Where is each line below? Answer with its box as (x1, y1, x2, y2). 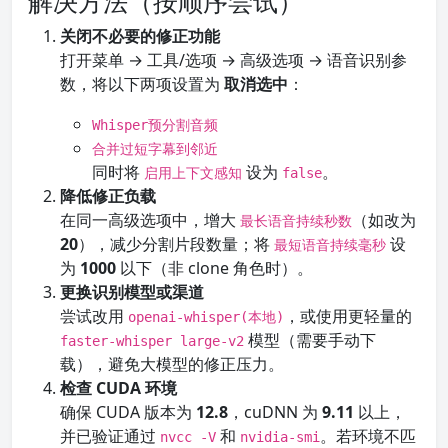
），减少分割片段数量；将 (78, 233, 274, 255)
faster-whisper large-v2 (60, 333, 244, 349)
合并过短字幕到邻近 (92, 141, 218, 157)
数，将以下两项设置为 (60, 73, 224, 95)
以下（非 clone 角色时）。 (116, 257, 313, 279)
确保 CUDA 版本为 (60, 401, 196, 423)
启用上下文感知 (144, 165, 242, 181)
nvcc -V (160, 429, 216, 445)
